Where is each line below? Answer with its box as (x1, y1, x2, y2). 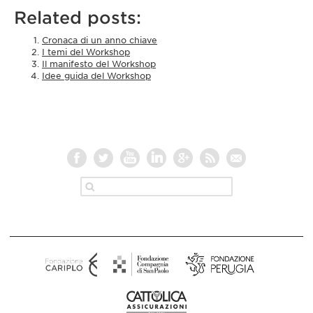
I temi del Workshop (42, 46, 130, 57)
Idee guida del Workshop (42, 70, 151, 81)
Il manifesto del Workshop (42, 58, 156, 69)
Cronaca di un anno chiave (42, 34, 157, 45)
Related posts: (14, 7, 141, 28)
